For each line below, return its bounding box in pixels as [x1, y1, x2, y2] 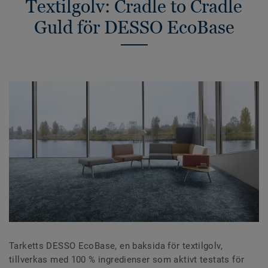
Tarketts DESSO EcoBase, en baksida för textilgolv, [9, 240, 223, 251]
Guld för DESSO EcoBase [33, 16, 234, 38]
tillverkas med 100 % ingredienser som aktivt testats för [9, 254, 245, 265]
